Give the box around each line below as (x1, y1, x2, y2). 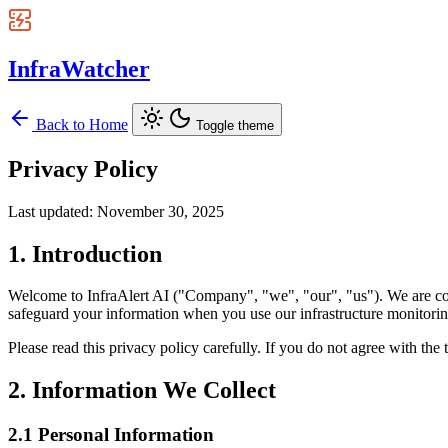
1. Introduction (8, 240, 162, 267)
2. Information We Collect (8, 377, 276, 404)
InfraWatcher (8, 55, 150, 82)
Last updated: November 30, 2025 (8, 202, 224, 220)
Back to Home (32, 115, 128, 133)
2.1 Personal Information (8, 424, 214, 446)
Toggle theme (196, 117, 274, 133)
